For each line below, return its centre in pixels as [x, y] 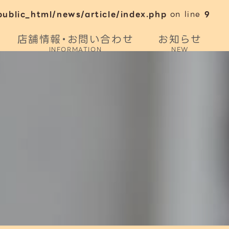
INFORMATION [75, 50]
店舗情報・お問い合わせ [75, 39]
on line [186, 14]
